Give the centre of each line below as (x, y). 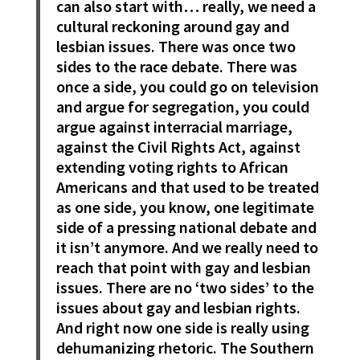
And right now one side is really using (182, 328)
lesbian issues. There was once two (176, 47)
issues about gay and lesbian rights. (178, 308)
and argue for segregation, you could (182, 107)
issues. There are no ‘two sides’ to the (185, 288)
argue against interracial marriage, (174, 127)
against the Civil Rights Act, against (178, 147)
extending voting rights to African (172, 167)
